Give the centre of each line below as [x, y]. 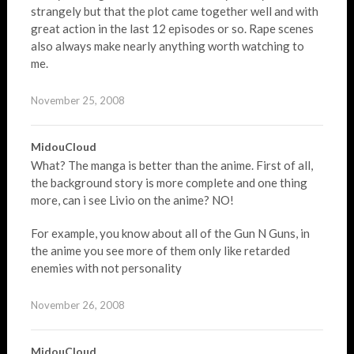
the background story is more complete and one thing [169, 183]
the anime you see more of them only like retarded [160, 250]
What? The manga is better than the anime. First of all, [171, 165]
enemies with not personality [106, 268]
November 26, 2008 [77, 305]
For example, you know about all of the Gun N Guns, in [170, 233]
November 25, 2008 [77, 100]
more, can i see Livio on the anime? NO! [132, 200]
